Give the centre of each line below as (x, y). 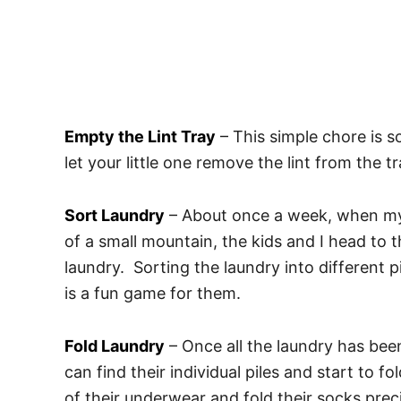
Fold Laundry (115, 346)
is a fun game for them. (153, 294)
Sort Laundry (115, 216)
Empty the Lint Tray (140, 137)
